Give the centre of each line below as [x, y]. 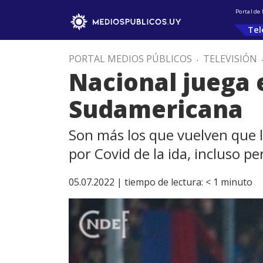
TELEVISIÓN [230, 59]
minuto [237, 182]
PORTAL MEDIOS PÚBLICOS [130, 59]
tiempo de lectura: [164, 182]
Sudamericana [156, 109]
